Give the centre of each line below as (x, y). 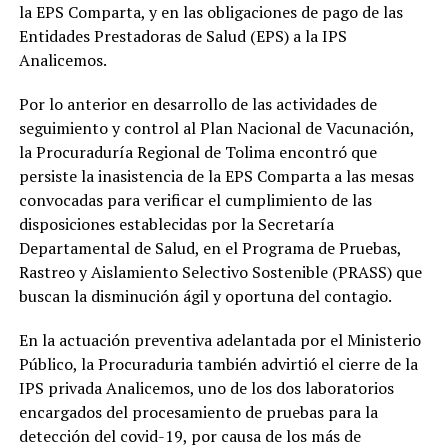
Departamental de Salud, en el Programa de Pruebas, (209, 247)
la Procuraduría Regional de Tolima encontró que (197, 151)
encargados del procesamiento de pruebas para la (198, 411)
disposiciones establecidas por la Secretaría (176, 223)
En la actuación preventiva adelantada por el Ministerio (219, 339)
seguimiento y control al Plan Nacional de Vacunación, (216, 127)
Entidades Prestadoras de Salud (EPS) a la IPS (182, 35)
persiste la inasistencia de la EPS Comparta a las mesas (216, 175)
